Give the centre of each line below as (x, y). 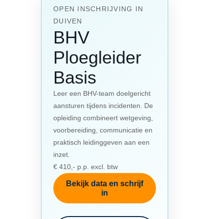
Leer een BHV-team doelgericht (102, 93)
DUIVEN (68, 21)
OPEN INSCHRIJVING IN (99, 9)
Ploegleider (97, 57)
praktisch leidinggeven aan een (101, 142)
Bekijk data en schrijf (105, 183)
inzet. (62, 154)
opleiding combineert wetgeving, (103, 118)
